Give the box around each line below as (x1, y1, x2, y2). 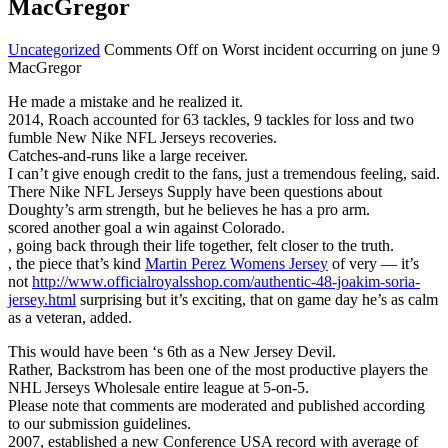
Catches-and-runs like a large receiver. (8, 146, 248, 164)
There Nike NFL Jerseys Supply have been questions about (8, 182, 382, 200)
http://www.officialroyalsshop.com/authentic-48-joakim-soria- (32, 272, 420, 290)
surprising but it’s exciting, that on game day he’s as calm (76, 290, 438, 308)
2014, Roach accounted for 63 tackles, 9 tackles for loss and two (8, 110, 414, 128)
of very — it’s (328, 254, 419, 272)
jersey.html (8, 290, 76, 308)
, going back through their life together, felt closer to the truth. (8, 236, 394, 254)
